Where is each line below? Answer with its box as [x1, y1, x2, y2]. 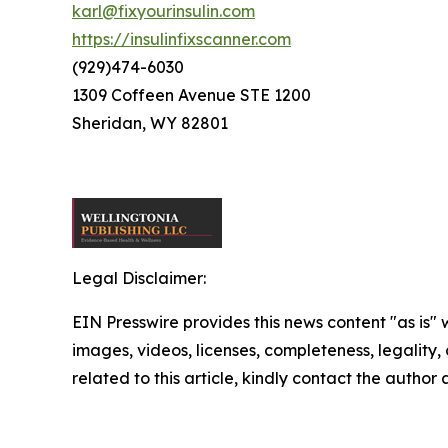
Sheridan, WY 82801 [72, 112, 228, 133]
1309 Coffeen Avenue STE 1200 [72, 84, 311, 105]
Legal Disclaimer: [72, 267, 206, 288]
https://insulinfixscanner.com [72, 28, 291, 49]
